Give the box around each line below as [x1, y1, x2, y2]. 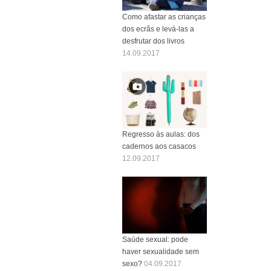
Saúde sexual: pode [122, 235, 188, 244]
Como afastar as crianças [122, 12, 206, 21]
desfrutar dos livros [122, 36, 184, 45]
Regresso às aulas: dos [122, 129, 200, 139]
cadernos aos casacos [122, 142, 196, 151]
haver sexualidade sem [122, 247, 199, 256]
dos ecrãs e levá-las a [122, 24, 194, 33]
